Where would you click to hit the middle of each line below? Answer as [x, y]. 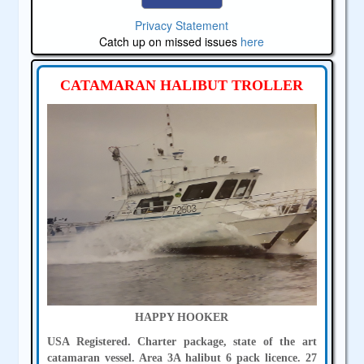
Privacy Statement [182, 25]
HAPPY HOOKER [182, 318]
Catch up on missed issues [170, 41]
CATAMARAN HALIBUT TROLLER [182, 85]
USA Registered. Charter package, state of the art [182, 342]
